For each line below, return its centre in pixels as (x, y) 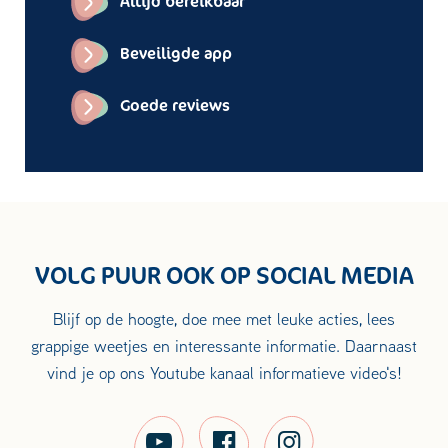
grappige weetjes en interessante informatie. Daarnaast (224, 346)
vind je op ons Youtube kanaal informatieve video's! (224, 373)
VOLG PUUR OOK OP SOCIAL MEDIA (224, 276)
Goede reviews (175, 106)
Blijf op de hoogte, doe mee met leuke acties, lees (224, 319)
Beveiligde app (176, 54)
